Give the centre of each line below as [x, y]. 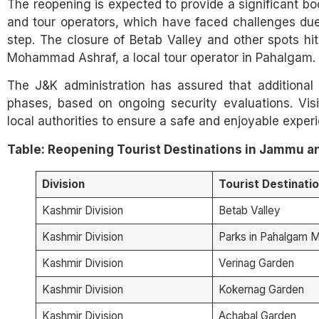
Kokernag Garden [261, 289]
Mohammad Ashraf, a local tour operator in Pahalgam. [161, 57]
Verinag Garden [256, 263]
